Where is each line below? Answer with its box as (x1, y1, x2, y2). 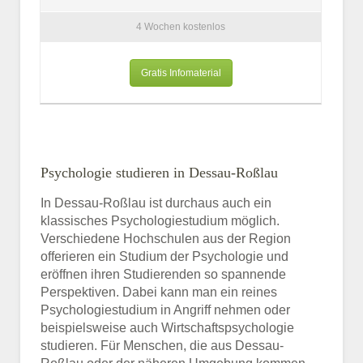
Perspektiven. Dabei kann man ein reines (41, 284, 277, 299)
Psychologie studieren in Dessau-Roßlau (41, 164, 278, 181)
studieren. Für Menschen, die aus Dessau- (41, 338, 284, 352)
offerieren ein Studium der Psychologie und (41, 249, 288, 263)
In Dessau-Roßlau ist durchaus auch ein (41, 195, 271, 210)
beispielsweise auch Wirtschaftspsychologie (41, 320, 294, 335)
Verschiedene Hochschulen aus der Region (41, 231, 291, 246)
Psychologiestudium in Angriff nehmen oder (41, 302, 290, 317)
